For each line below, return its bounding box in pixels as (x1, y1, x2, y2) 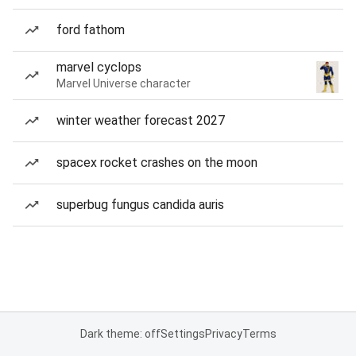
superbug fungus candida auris (56, 197, 224, 212)
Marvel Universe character (56, 77, 191, 90)
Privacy (204, 327, 242, 340)
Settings (160, 327, 205, 340)
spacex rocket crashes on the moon (56, 155, 257, 170)
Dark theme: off (79, 327, 161, 340)
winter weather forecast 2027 (56, 113, 225, 128)
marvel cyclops (56, 60, 141, 75)
